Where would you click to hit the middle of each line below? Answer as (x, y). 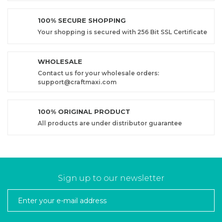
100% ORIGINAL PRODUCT (84, 111)
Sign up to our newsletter (111, 178)
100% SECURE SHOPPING (82, 20)
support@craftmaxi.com (77, 82)
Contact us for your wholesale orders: (98, 73)
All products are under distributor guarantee (110, 123)
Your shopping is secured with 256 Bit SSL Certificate (122, 32)
